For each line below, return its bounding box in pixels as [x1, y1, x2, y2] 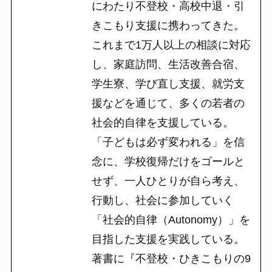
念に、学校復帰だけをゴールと [91, 155, 245, 168]
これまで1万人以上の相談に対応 [91, 38, 251, 51]
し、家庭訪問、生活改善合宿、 [91, 58, 245, 70]
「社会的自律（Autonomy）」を [91, 213, 250, 226]
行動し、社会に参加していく [91, 194, 234, 206]
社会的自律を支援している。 [91, 116, 234, 129]
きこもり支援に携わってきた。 [91, 19, 245, 32]
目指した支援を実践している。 [91, 233, 245, 245]
